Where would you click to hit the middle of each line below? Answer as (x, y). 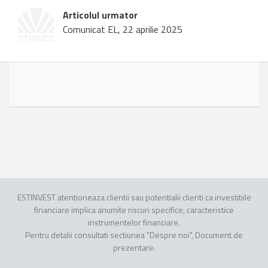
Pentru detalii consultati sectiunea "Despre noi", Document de (134, 235)
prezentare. (134, 248)
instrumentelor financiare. (134, 223)
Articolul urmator (100, 15)
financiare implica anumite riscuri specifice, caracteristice (134, 210)
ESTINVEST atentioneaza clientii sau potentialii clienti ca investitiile (134, 197)
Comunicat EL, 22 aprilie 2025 (123, 30)
